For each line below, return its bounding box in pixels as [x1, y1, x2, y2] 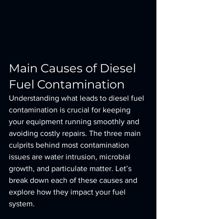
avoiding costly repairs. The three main [9, 129, 143, 137]
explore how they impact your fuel [9, 188, 128, 196]
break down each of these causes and [9, 176, 139, 184]
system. [9, 199, 35, 208]
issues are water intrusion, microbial [9, 153, 132, 161]
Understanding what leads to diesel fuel [9, 94, 146, 102]
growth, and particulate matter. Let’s [9, 164, 133, 173]
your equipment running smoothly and [9, 117, 141, 126]
